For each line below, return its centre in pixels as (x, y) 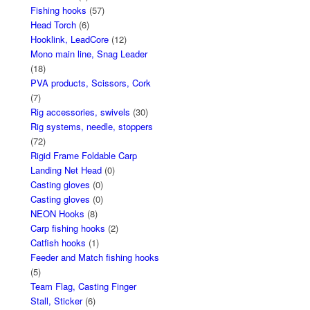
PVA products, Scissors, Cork (91, 83)
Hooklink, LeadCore (70, 39)
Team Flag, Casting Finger (84, 286)
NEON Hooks (58, 214)
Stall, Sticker (57, 301)
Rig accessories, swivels (81, 112)
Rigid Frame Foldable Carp (84, 156)
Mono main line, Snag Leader (89, 54)
